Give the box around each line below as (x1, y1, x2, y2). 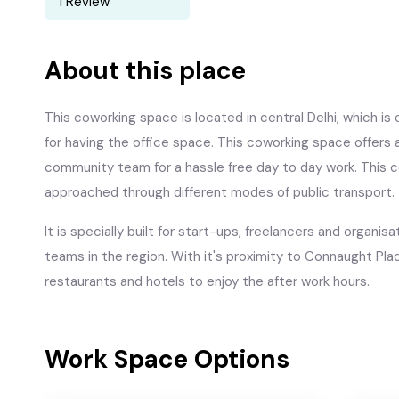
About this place (45, 54, 246, 87)
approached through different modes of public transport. (45, 183, 395, 201)
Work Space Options (45, 343, 289, 376)
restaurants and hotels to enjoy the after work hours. (45, 273, 370, 290)
